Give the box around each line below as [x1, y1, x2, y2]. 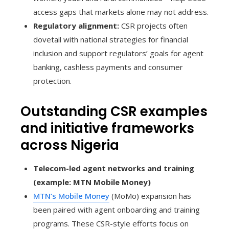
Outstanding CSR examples [20, 102, 208, 121]
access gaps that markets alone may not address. [33, 7, 209, 17]
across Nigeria [20, 136, 119, 155]
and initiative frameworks [20, 119, 194, 138]
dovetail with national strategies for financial [33, 34, 188, 45]
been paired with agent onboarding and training [33, 204, 200, 215]
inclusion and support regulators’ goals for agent [33, 48, 203, 59]
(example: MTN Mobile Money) [33, 177, 151, 188]
